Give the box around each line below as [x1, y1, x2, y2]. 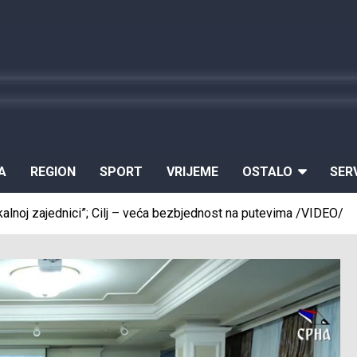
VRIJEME [167, 164, 218, 180]
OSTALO [242, 164, 292, 180]
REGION [30, 164, 76, 180]
